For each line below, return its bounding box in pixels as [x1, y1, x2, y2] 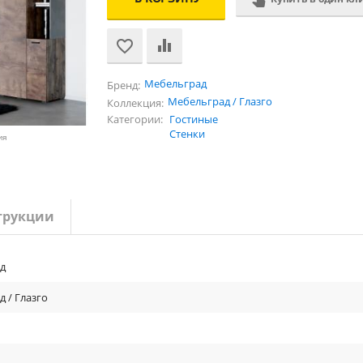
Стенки [169, 126, 205, 141]
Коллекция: [107, 95, 164, 110]
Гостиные [169, 112, 218, 126]
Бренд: [107, 77, 140, 92]
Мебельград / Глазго [168, 93, 272, 109]
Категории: [107, 112, 163, 126]
